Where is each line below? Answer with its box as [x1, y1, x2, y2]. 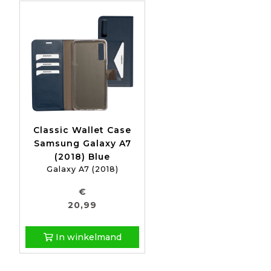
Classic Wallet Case [33, 125, 131, 136]
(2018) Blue [54, 151, 110, 163]
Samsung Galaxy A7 [33, 138, 131, 149]
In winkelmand [53, 232, 122, 243]
